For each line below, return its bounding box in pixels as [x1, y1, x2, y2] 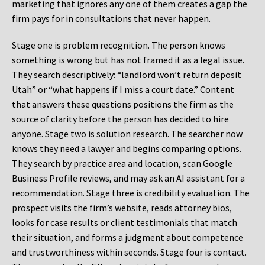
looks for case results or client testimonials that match [12, 216, 237, 229]
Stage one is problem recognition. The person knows [12, 39, 225, 51]
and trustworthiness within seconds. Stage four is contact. [12, 246, 247, 258]
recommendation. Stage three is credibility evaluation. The [12, 187, 250, 199]
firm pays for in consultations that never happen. [12, 12, 211, 25]
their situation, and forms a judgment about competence [12, 231, 243, 244]
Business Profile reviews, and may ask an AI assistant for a [12, 172, 245, 185]
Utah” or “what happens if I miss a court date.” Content [12, 83, 234, 96]
